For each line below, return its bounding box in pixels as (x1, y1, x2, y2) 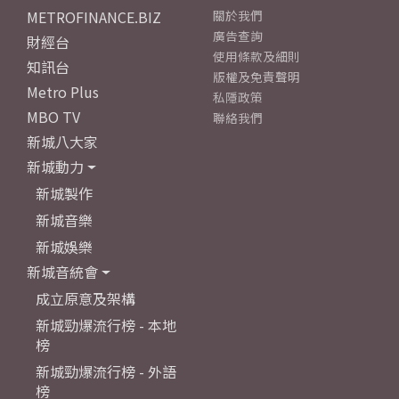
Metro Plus (27, 81, 99, 103)
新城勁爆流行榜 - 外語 (36, 361, 176, 383)
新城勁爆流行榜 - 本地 (36, 314, 176, 337)
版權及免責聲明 (213, 68, 300, 86)
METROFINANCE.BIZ (27, 6, 161, 28)
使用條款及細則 (213, 47, 300, 66)
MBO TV (27, 106, 80, 128)
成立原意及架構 (36, 288, 135, 310)
